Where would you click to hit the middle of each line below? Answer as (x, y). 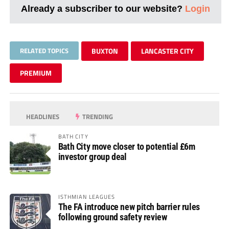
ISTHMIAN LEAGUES (87, 196)
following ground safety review (112, 217)
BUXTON (105, 51)
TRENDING (97, 116)
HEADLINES (42, 116)
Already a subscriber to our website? (103, 8)
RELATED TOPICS (44, 50)
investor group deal (92, 156)
